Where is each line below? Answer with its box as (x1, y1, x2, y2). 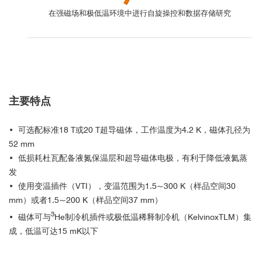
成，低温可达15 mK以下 (9, 226, 98, 236)
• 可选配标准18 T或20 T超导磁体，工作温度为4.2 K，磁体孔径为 (9, 125, 250, 135)
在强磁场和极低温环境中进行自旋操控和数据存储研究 (49, 8, 231, 18)
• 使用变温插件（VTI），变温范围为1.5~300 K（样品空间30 (9, 181, 236, 191)
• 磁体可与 (9, 212, 51, 222)
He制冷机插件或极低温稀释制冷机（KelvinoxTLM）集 (54, 212, 251, 222)
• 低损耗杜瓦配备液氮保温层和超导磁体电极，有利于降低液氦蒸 (9, 153, 247, 163)
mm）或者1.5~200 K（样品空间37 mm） (9, 195, 163, 205)
